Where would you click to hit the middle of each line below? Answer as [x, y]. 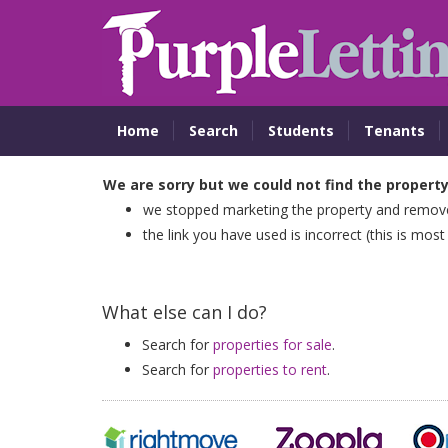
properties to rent [270, 369]
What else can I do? [184, 312]
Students [301, 130]
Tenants [394, 130]
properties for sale [272, 344]
